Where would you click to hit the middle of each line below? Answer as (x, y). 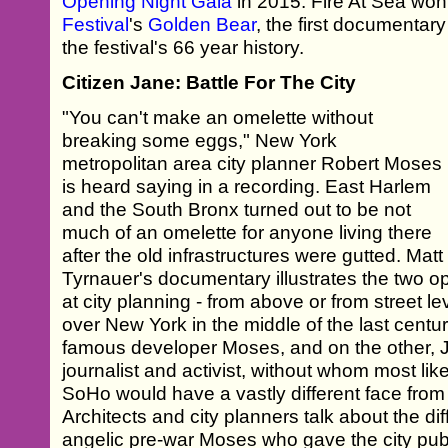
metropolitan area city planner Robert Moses (252, 163)
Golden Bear (202, 24)
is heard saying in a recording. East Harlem (247, 186)
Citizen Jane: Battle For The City (209, 82)
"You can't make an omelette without (218, 117)
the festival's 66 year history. (183, 47)
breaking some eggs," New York (200, 140)
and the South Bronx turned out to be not (237, 209)
